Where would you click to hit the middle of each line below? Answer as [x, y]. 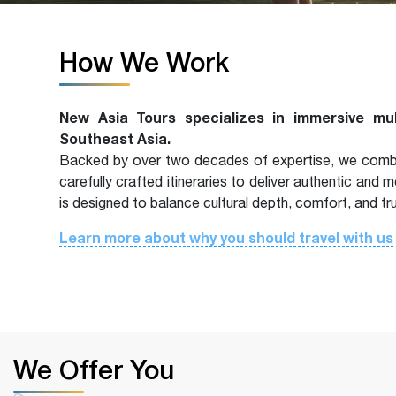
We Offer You [94, 369]
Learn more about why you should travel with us [226, 237]
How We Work [144, 62]
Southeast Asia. [115, 138]
